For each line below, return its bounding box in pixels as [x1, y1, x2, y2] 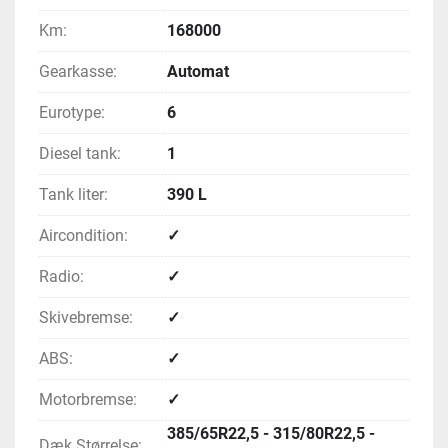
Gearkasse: [39, 62, 117, 82]
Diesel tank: [39, 144, 121, 164]
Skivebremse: [39, 308, 133, 328]
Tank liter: [39, 185, 108, 205]
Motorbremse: [39, 390, 137, 410]
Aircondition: [39, 226, 128, 246]
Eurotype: [39, 103, 105, 123]
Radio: [39, 267, 84, 287]
